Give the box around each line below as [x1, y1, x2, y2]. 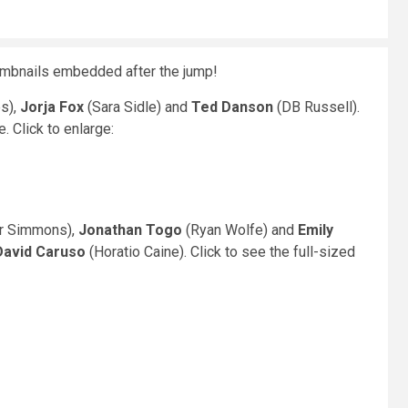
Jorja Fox [20, 98, 84, 116]
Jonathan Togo [78, 221, 182, 239]
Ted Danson [191, 98, 273, 116]
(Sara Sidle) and [84, 98, 191, 116]
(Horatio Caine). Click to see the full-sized [86, 243, 355, 260]
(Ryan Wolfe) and [182, 221, 298, 239]
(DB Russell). [273, 98, 360, 116]
